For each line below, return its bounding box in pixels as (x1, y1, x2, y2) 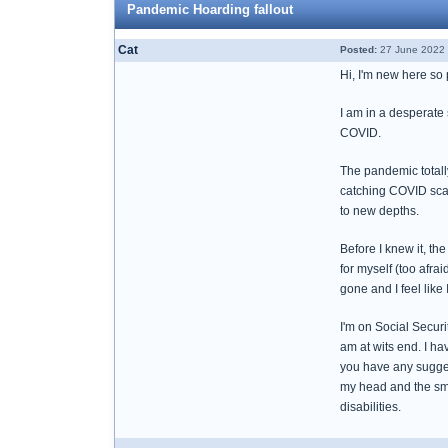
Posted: (340, 44, 377, 55)
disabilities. (340, 400, 401, 414)
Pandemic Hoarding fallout (127, 2, 293, 17)
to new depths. (340, 204, 419, 218)
